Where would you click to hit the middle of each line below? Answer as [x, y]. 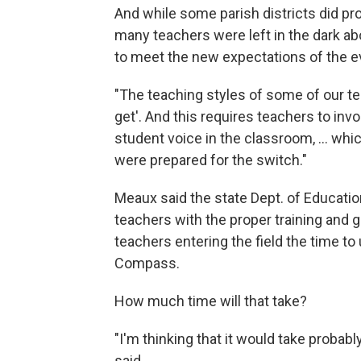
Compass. [147, 263]
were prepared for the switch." [211, 160]
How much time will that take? [211, 301]
